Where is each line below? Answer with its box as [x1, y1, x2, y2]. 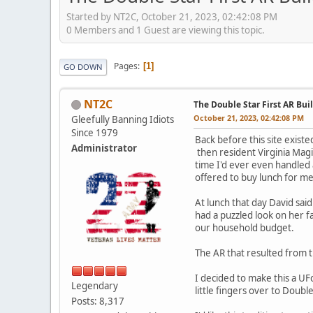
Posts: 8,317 [71, 294, 124, 307]
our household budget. [195, 221, 294, 234]
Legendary [71, 279, 118, 292]
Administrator [71, 141, 137, 154]
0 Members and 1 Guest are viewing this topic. [66, 23, 265, 36]
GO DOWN [64, 61, 103, 72]
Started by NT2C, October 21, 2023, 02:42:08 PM [66, 10, 277, 23]
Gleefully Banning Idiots [71, 112, 174, 126]
